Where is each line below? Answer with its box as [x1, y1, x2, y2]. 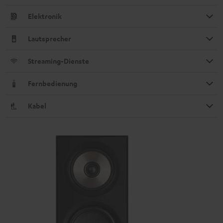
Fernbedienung [28, 78, 77, 88]
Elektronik [28, 11, 62, 21]
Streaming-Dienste [28, 56, 89, 66]
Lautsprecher [28, 33, 71, 43]
